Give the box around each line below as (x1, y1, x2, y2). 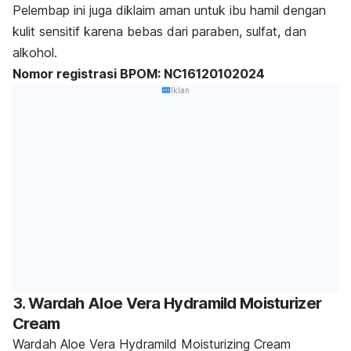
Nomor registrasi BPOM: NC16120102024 (13, 66, 265, 82)
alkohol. (13, 45, 57, 61)
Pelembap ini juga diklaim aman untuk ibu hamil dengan (13, 2, 326, 19)
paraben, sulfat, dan (192, 24, 306, 40)
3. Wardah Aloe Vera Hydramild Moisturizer (13, 293, 322, 313)
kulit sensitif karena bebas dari (13, 24, 192, 40)
